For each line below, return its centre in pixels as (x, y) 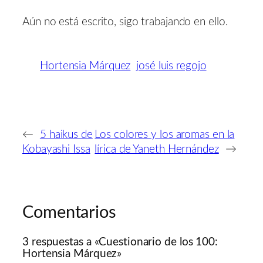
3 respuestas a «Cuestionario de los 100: (120, 242)
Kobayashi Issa (56, 150)
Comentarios (69, 213)
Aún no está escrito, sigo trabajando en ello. (125, 22)
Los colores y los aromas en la (165, 135)
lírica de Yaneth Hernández (157, 150)
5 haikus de (66, 135)
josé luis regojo (171, 66)
